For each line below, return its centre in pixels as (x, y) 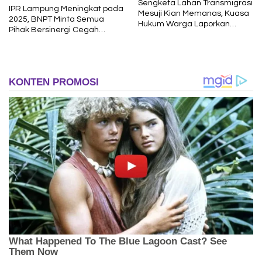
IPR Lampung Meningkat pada (66, 8)
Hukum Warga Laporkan (184, 24)
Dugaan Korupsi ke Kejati (185, 34)
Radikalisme (33, 40)
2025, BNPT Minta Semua (56, 19)
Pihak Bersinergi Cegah (54, 30)
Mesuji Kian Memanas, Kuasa (194, 13)
